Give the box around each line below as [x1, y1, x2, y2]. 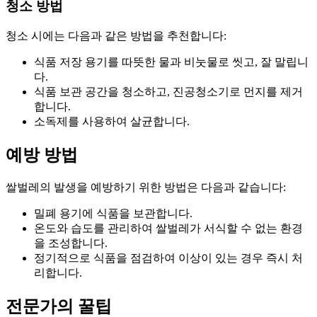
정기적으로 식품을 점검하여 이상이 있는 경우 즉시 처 [34, 251, 303, 264]
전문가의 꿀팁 [6, 296, 112, 316]
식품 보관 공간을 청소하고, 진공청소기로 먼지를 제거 [34, 85, 303, 98]
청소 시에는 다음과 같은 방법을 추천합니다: [6, 29, 226, 42]
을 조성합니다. [34, 236, 108, 249]
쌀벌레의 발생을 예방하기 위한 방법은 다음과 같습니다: [6, 180, 286, 193]
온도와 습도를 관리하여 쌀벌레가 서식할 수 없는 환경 [34, 221, 303, 234]
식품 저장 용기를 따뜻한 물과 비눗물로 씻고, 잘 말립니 [34, 55, 309, 68]
